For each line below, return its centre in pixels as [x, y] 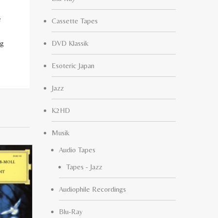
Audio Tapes [77, 150]
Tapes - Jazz [84, 167]
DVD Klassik [70, 43]
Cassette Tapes [75, 21]
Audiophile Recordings [92, 189]
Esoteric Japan [73, 65]
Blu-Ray [71, 211]
